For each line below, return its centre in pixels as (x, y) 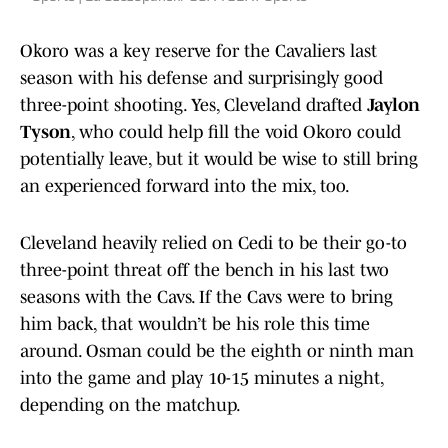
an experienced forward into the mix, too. (186, 186)
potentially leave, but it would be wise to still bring (219, 159)
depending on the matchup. (130, 405)
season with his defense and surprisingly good (201, 78)
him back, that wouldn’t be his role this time (195, 324)
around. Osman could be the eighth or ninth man (217, 351)
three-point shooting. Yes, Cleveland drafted (193, 105)
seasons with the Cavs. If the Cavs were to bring (206, 297)
